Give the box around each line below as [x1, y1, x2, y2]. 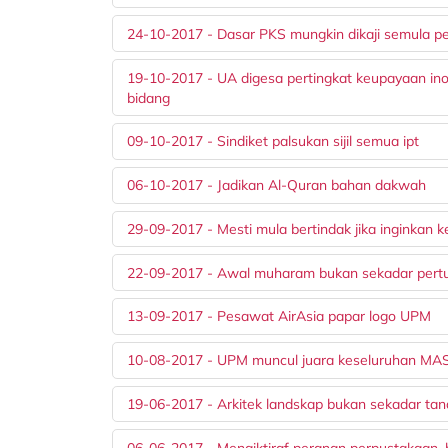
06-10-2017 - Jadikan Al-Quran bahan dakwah [127, 176, 427, 195]
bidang [127, 88, 171, 107]
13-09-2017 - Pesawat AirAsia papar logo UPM [127, 307, 432, 326]
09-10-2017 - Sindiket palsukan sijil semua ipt [127, 132, 420, 151]
